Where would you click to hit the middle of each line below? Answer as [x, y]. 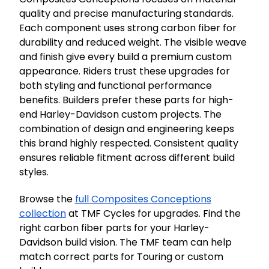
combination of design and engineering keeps [126, 129]
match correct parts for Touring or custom [121, 257]
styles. [34, 172]
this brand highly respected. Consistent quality [128, 143]
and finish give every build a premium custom [125, 57]
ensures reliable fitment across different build [127, 158]
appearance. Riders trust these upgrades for [124, 71]
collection [42, 213]
